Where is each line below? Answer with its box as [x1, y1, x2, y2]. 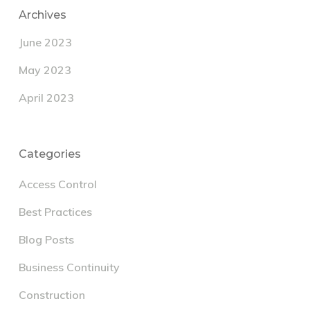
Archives [18, 8, 66, 21]
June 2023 [18, 35, 72, 49]
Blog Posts [18, 232, 74, 246]
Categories [18, 147, 81, 161]
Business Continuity [18, 259, 120, 274]
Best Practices [18, 204, 92, 219]
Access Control [18, 176, 97, 191]
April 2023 [18, 90, 74, 104]
